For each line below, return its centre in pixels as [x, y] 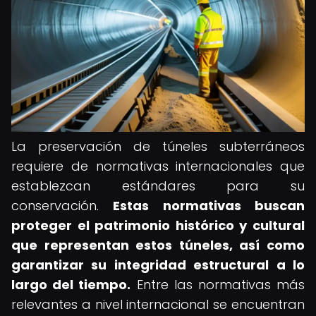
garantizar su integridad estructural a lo [158, 265]
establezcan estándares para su [158, 186]
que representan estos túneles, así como [158, 245]
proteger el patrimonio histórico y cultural [158, 225]
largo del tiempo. [71, 285]
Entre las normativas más [218, 285]
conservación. [62, 206]
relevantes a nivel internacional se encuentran [158, 304]
